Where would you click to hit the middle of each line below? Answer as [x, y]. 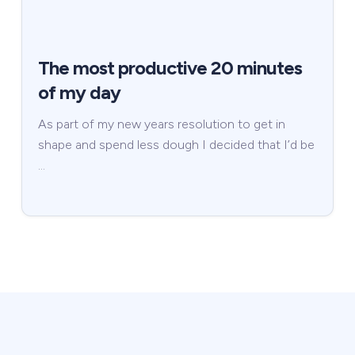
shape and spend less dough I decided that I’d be [176, 145]
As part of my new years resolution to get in [161, 124]
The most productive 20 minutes [170, 68]
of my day [79, 93]
